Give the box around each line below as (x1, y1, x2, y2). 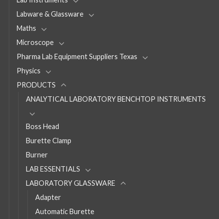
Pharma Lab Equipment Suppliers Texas (17, 52, 137, 61)
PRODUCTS (17, 80, 56, 89)
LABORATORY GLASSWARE (26, 178, 115, 187)
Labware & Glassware (17, 9, 84, 18)
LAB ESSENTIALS (26, 164, 80, 173)
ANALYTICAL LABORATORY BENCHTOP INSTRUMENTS (26, 94, 206, 103)
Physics (17, 66, 41, 75)
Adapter (35, 193, 61, 201)
